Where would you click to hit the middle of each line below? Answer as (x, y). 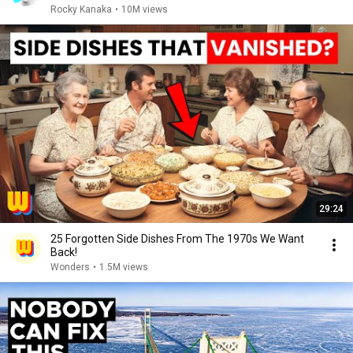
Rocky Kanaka (81, 9)
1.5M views (124, 267)
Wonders (70, 267)
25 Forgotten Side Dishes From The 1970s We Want (177, 239)
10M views (145, 9)
